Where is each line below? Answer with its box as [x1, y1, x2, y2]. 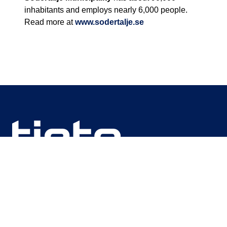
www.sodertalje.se [75, 18, 144, 27]
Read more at [24, 18, 75, 27]
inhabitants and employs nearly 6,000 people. [24, 6, 187, 15]
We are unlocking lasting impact [12, 191, 127, 200]
